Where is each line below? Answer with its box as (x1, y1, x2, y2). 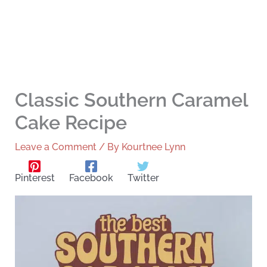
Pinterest (14, 172, 55, 184)
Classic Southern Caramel (14, 89, 248, 111)
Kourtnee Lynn (121, 141, 185, 153)
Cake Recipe (14, 111, 127, 134)
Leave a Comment (14, 141, 97, 153)
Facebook (69, 172, 113, 184)
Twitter (127, 172, 159, 184)
